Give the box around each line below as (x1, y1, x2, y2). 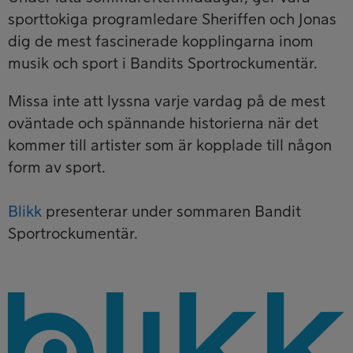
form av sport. (8, 159, 106, 176)
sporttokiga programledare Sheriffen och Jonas (8, 11, 336, 28)
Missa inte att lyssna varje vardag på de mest (8, 93, 325, 110)
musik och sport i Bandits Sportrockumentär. (8, 55, 318, 72)
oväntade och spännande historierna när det (8, 115, 318, 132)
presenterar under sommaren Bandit (42, 203, 301, 220)
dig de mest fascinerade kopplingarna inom (8, 33, 314, 50)
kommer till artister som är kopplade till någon (8, 137, 332, 154)
